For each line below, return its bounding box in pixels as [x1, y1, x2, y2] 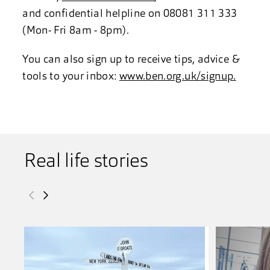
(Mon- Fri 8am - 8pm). [22, 25, 129, 37]
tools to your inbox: [22, 71, 119, 83]
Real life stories [24, 152, 148, 172]
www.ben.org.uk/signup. [119, 71, 236, 83]
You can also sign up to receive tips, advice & [22, 54, 240, 66]
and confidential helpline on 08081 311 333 [22, 8, 237, 20]
